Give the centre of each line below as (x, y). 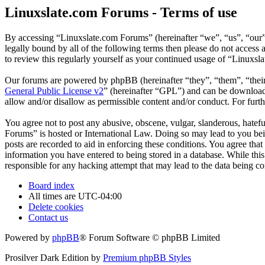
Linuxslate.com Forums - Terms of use (121, 13)
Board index (51, 186)
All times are (53, 196)
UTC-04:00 (100, 196)
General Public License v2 (54, 91)
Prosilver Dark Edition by (54, 258)
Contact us (48, 218)
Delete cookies (56, 207)
